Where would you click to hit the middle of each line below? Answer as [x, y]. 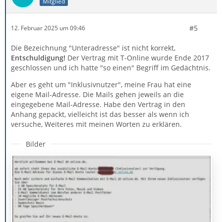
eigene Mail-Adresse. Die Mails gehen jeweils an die [97, 94]
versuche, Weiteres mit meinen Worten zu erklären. [96, 124]
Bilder [36, 144]
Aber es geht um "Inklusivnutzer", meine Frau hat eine [101, 84]
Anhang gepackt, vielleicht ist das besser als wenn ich [100, 114]
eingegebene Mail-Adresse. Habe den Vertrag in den [98, 104]
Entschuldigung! [39, 57]
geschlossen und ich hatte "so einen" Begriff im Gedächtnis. [111, 67]
